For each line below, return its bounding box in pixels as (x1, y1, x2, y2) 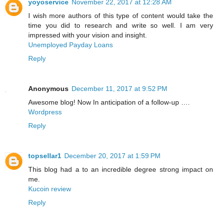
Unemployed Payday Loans (28, 41, 113, 49)
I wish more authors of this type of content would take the (28, 12, 213, 20)
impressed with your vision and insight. (28, 31, 147, 39)
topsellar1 (28, 152, 61, 160)
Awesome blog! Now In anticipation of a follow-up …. (28, 98, 190, 107)
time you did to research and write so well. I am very (28, 21, 213, 30)
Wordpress (28, 108, 62, 116)
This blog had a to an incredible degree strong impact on (28, 165, 213, 173)
